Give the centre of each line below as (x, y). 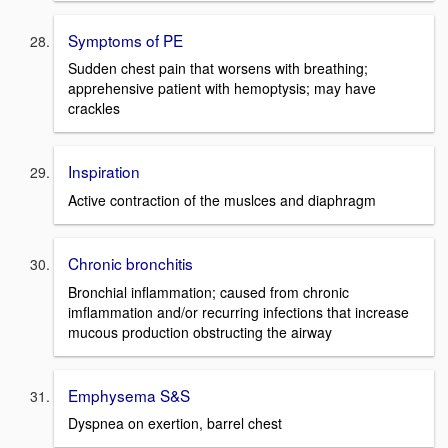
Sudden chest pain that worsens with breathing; (218, 68)
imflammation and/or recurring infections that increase (238, 311)
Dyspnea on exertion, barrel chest (175, 423)
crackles (94, 108)
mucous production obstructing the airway (200, 331)
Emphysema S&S (129, 394)
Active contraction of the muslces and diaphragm (222, 199)
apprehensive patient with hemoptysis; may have (222, 88)
